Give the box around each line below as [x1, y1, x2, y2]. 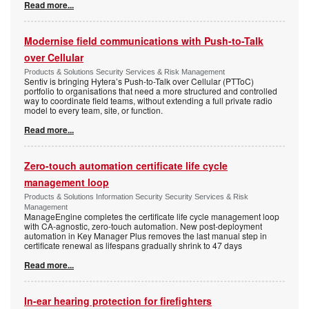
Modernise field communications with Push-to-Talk [24, 33, 263, 48]
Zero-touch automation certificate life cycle [24, 158, 228, 172]
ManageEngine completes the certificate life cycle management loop [24, 210, 279, 222]
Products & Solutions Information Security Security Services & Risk [24, 192, 248, 201]
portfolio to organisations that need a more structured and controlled [24, 84, 277, 97]
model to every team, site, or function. [24, 103, 163, 116]
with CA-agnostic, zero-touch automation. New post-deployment [24, 219, 262, 232]
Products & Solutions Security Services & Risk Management [24, 67, 225, 76]
